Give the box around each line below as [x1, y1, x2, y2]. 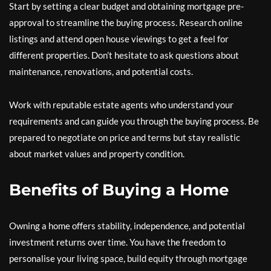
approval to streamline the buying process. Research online [9, 17, 243, 28]
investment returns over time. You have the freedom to [9, 237, 226, 247]
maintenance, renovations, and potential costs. [9, 66, 193, 77]
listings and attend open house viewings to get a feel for [9, 33, 229, 44]
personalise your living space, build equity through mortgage [9, 253, 247, 264]
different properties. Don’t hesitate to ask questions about [9, 50, 239, 60]
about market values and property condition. [9, 148, 184, 159]
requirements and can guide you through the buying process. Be [9, 116, 259, 126]
